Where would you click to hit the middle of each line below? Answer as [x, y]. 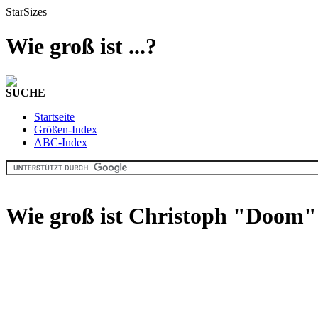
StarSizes [26, 12]
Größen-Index [66, 129]
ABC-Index [61, 142]
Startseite [54, 116]
